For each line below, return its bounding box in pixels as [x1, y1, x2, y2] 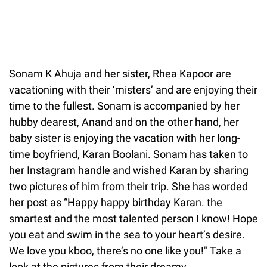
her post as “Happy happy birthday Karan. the [9, 195, 222, 209]
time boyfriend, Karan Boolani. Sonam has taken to [9, 147, 248, 160]
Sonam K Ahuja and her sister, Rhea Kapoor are [9, 67, 231, 80]
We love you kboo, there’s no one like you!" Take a [9, 244, 241, 257]
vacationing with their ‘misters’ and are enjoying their [9, 83, 257, 96]
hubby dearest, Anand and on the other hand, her [9, 115, 239, 128]
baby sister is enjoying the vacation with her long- [9, 131, 240, 144]
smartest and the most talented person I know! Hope [9, 212, 258, 225]
